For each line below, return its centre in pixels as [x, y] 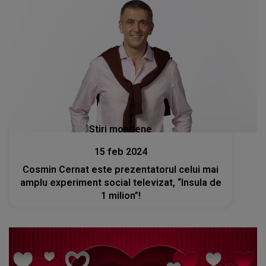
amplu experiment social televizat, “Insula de [121, 183]
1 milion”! [121, 196]
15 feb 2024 [121, 152]
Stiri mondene [121, 129]
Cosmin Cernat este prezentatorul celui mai [121, 170]
